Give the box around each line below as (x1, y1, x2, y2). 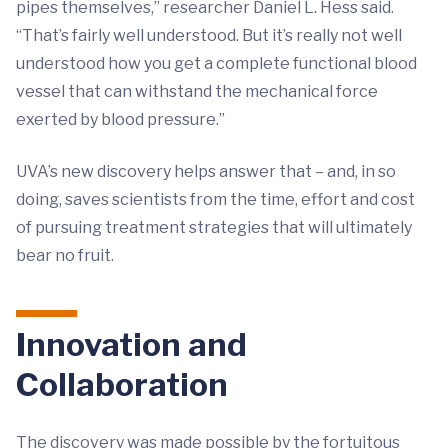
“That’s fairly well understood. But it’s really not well (16, 26, 402, 45)
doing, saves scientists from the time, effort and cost (16, 190, 415, 209)
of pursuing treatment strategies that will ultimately (16, 218, 412, 237)
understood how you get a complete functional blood (16, 54, 417, 73)
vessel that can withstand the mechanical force (16, 82, 378, 101)
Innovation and (16, 325, 247, 364)
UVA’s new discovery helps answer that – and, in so (16, 162, 396, 181)
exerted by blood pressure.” (16, 110, 225, 129)
